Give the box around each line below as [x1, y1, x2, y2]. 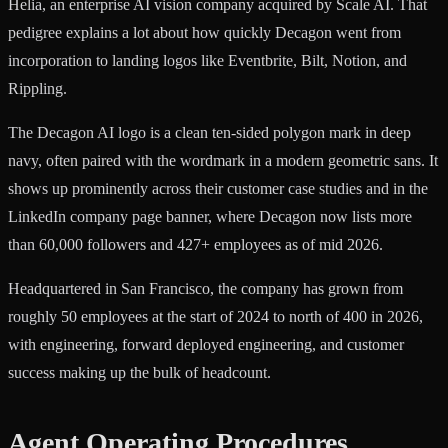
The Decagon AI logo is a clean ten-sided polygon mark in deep [8, 123, 411, 141]
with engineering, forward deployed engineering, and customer [8, 335, 404, 353]
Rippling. [8, 79, 67, 97]
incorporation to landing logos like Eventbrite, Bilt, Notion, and [8, 51, 407, 69]
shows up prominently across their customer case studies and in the [8, 179, 428, 197]
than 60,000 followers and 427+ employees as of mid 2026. [8, 235, 383, 253]
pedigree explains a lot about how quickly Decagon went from [8, 23, 401, 41]
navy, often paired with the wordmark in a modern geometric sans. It [8, 151, 438, 169]
